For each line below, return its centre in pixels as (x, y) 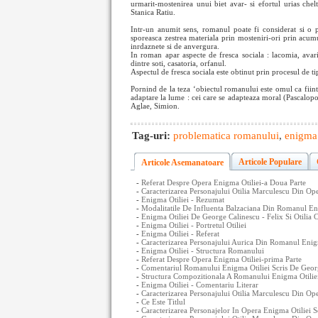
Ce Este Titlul (163, 302)
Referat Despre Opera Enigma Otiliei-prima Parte (221, 259)
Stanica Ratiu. (153, 12)
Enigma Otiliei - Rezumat (183, 199)
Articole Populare (270, 162)
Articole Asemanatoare (182, 163)
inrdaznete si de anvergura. (175, 46)
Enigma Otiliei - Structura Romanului (203, 251)
